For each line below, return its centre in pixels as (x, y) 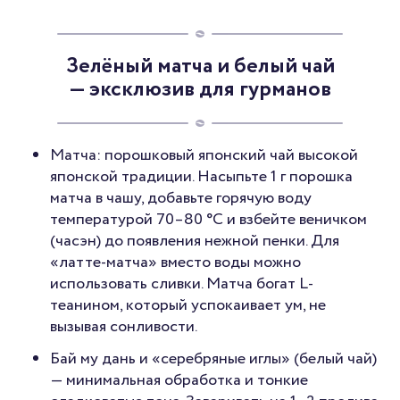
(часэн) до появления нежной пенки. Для (195, 242)
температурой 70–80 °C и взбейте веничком (208, 220)
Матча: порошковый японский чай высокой (204, 156)
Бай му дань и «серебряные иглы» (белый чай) (213, 359)
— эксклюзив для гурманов (200, 90)
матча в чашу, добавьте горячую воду (181, 199)
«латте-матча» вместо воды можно (175, 263)
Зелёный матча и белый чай (200, 67)
